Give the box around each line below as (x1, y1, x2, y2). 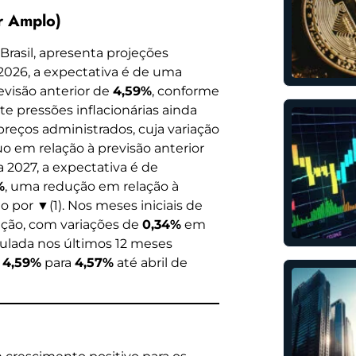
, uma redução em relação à (5, 178, 179, 194)
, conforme (152, 83, 219, 99)
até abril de (114, 254, 188, 270)
